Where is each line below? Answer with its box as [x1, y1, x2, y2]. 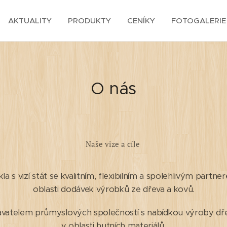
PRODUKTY [68, 16, 111, 25]
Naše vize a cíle [85, 139, 142, 149]
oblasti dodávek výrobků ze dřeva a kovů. [32, 184, 195, 195]
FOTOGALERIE [171, 16, 226, 25]
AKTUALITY [8, 16, 52, 25]
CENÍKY [127, 16, 155, 25]
